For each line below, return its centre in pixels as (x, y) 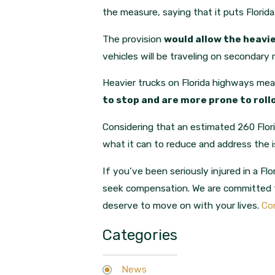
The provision (134, 39)
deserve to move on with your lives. (182, 205)
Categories (140, 235)
